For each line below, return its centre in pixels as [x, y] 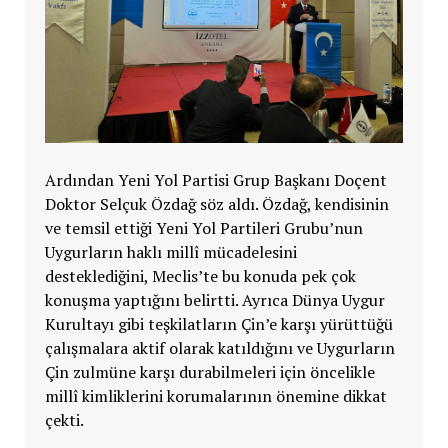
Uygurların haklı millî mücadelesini [170, 251]
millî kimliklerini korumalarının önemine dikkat [215, 395]
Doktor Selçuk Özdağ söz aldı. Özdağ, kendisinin [216, 203]
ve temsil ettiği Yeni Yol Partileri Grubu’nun [203, 227]
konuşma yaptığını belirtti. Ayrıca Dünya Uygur [214, 299]
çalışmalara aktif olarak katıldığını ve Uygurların [219, 347]
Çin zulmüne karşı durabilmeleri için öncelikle [209, 371]
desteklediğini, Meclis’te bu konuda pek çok [200, 275]
